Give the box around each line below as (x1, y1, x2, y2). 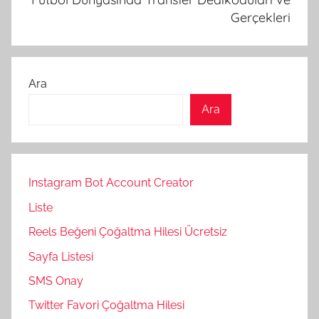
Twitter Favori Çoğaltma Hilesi (28, 298, 184, 313)
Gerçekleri (231, 9, 291, 26)
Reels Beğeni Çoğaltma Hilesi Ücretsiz (28, 225, 227, 239)
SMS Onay (28, 273, 83, 288)
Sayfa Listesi (28, 249, 93, 263)
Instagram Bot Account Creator (28, 176, 194, 190)
